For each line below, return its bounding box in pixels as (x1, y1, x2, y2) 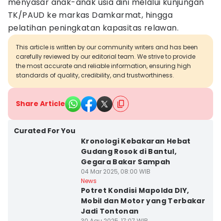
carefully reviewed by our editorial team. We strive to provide (16, 52, 195, 61)
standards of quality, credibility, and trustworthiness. (16, 71, 174, 79)
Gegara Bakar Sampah (80, 157, 171, 167)
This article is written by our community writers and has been (16, 43, 198, 51)
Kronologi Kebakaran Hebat (80, 136, 191, 146)
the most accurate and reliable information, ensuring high (16, 62, 191, 70)
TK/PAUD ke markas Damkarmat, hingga (8, 9, 173, 21)
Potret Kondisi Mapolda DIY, (80, 185, 189, 195)
